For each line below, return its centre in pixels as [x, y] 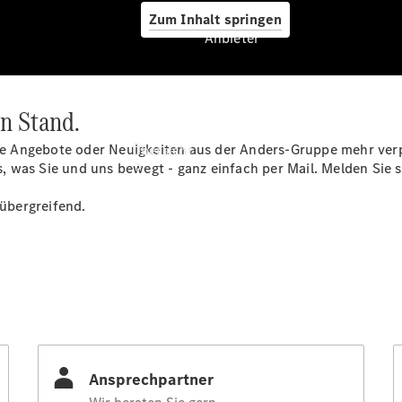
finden [152, 332]
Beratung [161, 351]
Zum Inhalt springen [215, 19]
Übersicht [162, 150]
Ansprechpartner [186, 314]
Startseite [163, 295]
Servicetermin [176, 389]
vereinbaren [170, 370]
